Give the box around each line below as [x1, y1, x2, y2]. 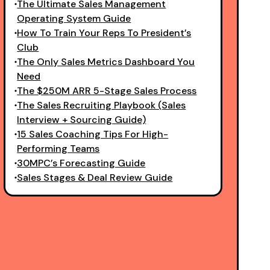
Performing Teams [17, 142, 100, 155]
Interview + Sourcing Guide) [17, 113, 146, 126]
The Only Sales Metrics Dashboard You [17, 55, 195, 68]
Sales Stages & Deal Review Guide [17, 171, 173, 184]
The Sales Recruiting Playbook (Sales [17, 99, 186, 111]
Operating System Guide [17, 12, 131, 25]
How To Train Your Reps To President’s [17, 27, 192, 39]
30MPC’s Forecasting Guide [17, 157, 146, 169]
